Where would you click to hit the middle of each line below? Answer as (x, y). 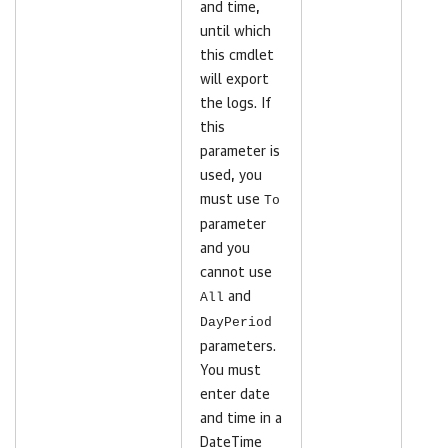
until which (235, 32)
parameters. (238, 347)
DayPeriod (236, 322)
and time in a (241, 419)
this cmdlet (237, 56)
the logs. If (235, 104)
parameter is (240, 152)
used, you (231, 176)
